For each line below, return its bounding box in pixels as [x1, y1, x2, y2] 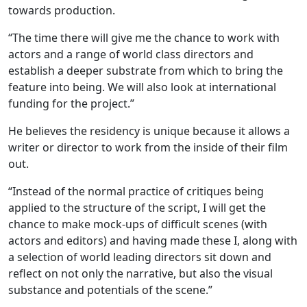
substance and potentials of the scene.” [8, 282, 212, 297]
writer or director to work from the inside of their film [8, 140, 288, 155]
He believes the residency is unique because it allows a [8, 123, 290, 138]
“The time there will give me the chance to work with [8, 30, 280, 45]
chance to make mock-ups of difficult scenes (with [8, 217, 267, 232]
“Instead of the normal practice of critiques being [8, 184, 264, 199]
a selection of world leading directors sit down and [8, 249, 271, 265]
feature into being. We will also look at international [8, 79, 276, 95]
